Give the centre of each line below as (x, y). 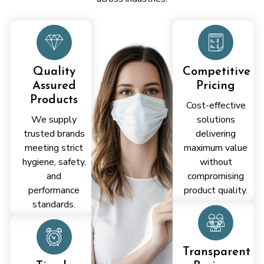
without (216, 162)
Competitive (216, 72)
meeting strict (54, 148)
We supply (54, 119)
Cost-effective (216, 105)
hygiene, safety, (54, 162)
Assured (54, 86)
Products (54, 100)
